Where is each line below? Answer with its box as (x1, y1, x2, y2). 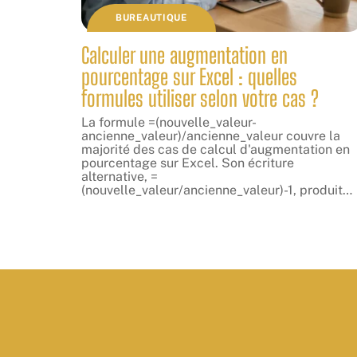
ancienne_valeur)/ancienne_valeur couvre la (81, 128, 340, 144)
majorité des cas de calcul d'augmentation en (81, 142, 350, 158)
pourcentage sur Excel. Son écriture (81, 155, 294, 171)
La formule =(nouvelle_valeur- (81, 115, 257, 131)
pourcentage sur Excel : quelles (81, 64, 297, 91)
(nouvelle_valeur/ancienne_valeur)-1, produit (81, 182, 343, 198)
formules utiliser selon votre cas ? (81, 85, 319, 112)
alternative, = (81, 169, 158, 185)
